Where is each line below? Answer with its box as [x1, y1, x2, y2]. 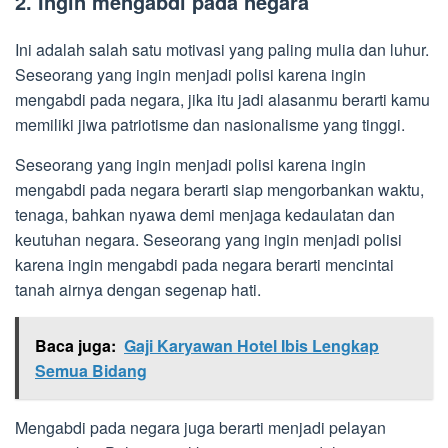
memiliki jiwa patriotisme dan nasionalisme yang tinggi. [15, 113, 405, 137]
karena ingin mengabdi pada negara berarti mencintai [15, 253, 394, 277]
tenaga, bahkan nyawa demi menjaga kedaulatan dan [15, 203, 395, 227]
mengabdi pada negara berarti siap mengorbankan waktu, [15, 178, 424, 202]
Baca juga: [35, 334, 116, 358]
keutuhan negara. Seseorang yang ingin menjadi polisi [15, 228, 402, 252]
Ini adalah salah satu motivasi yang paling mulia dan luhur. [15, 38, 429, 62]
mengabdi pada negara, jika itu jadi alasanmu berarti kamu [15, 88, 430, 112]
